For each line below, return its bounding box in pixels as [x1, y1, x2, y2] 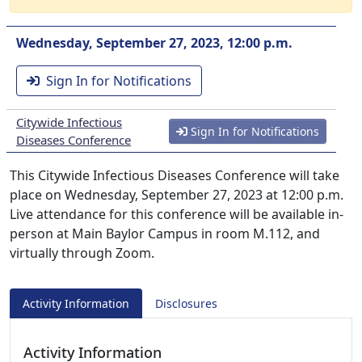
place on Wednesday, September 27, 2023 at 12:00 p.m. [10, 186, 343, 204]
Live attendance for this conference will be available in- [10, 205, 343, 223]
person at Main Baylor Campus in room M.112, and [10, 225, 320, 242]
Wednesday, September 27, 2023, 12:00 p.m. [16, 34, 293, 52]
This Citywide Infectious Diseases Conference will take [10, 166, 339, 184]
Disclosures [155, 296, 217, 311]
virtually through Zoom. [10, 244, 154, 262]
